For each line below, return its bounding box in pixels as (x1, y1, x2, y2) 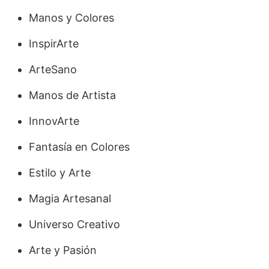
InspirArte (29, 37, 79, 50)
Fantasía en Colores (29, 140, 130, 153)
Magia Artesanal (29, 192, 111, 205)
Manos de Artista (29, 88, 116, 101)
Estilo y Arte (29, 166, 91, 179)
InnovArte (29, 114, 79, 127)
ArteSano (29, 62, 77, 76)
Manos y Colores (29, 11, 114, 24)
